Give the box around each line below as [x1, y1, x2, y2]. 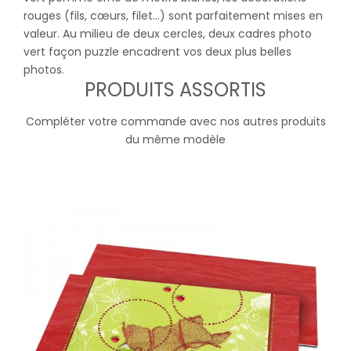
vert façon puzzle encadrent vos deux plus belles [24, 44, 291, 60]
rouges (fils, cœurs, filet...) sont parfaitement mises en [24, 8, 323, 24]
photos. [24, 62, 64, 78]
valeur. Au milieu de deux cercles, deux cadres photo [24, 26, 312, 42]
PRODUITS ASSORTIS [85, 77, 266, 103]
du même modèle [125, 132, 226, 148]
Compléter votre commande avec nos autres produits [25, 114, 326, 130]
